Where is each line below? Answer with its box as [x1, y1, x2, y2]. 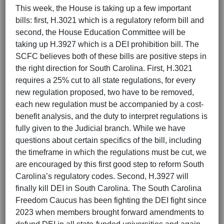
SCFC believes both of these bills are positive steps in [15, 52, 206, 61]
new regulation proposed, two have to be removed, [15, 88, 194, 97]
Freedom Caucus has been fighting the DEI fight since [15, 196, 206, 205]
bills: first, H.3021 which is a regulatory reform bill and [15, 16, 204, 25]
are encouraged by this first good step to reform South [15, 160, 204, 169]
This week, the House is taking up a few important [15, 4, 191, 13]
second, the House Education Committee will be [15, 28, 185, 37]
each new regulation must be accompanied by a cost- [15, 100, 203, 109]
